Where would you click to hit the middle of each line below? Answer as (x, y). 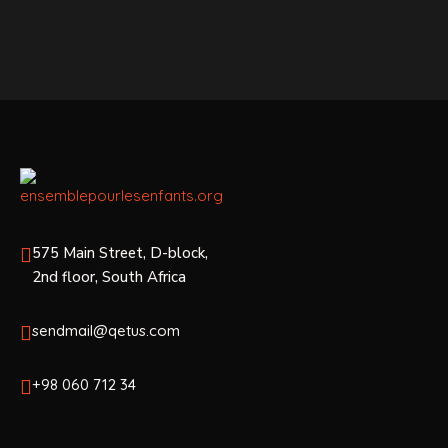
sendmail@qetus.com (106, 331)
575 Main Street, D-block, (120, 253)
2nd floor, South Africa (109, 277)
